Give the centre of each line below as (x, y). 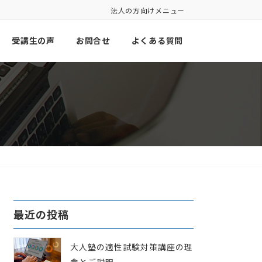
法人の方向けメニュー (147, 10)
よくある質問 (157, 41)
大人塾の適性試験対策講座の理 (132, 247)
